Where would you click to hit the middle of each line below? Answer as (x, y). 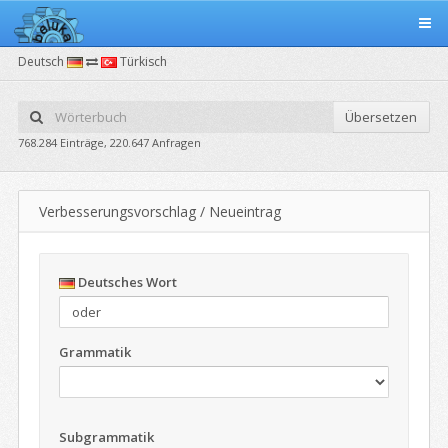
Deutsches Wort (126, 282)
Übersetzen (381, 117)
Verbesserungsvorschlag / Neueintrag (160, 211)
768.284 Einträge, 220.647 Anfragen (109, 142)
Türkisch (142, 61)
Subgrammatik (106, 437)
